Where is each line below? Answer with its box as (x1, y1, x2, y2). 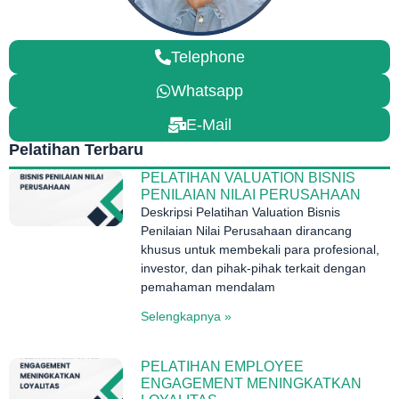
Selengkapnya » (141, 308, 232, 323)
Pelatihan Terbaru (9, 140, 143, 159)
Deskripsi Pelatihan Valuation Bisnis (141, 204, 341, 219)
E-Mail (185, 115, 232, 134)
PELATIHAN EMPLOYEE (141, 358, 305, 374)
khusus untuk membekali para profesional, (141, 241, 380, 256)
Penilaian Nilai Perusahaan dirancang (141, 223, 353, 238)
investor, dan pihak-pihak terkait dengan (141, 260, 367, 275)
